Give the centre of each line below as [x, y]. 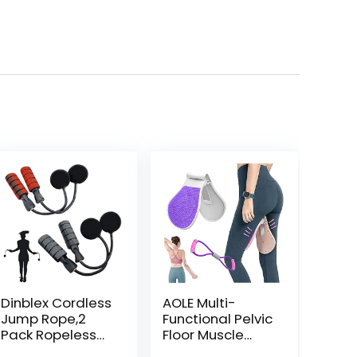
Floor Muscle [203, 335]
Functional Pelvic [217, 319]
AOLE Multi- [199, 303]
